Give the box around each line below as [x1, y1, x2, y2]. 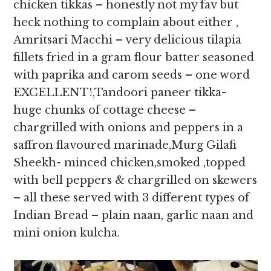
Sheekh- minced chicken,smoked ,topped [13, 156, 246, 169]
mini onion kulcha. [13, 226, 120, 240]
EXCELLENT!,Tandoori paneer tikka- [13, 86, 227, 99]
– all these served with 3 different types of [13, 191, 250, 204]
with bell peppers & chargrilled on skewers [13, 174, 258, 187]
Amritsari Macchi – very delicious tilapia [13, 33, 242, 47]
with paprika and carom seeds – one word [13, 68, 250, 82]
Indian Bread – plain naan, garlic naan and [13, 209, 254, 222]
